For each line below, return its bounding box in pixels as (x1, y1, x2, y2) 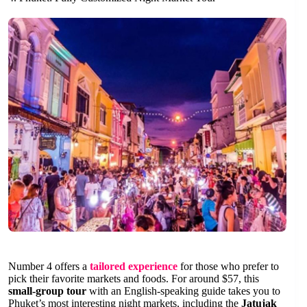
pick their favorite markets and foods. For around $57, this (8, 273, 259, 285)
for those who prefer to (177, 260, 279, 273)
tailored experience (90, 260, 177, 273)
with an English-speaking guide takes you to (86, 285, 280, 297)
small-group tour (8, 285, 86, 297)
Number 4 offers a (8, 260, 90, 273)
